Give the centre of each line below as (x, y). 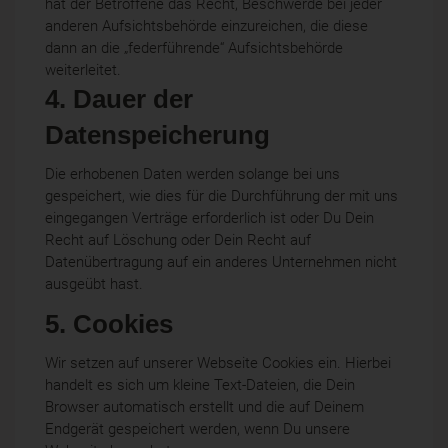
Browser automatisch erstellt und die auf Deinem (204, 406)
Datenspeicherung (157, 134)
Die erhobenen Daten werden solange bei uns (192, 174)
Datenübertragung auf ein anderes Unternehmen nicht (221, 262)
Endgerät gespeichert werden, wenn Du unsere (197, 428)
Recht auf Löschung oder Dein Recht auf (178, 240)
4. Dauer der (119, 98)
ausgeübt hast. (94, 284)
